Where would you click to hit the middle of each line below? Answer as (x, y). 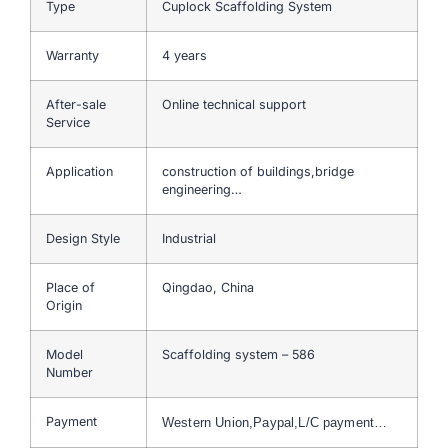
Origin (64, 305)
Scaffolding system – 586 (238, 354)
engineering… (202, 189)
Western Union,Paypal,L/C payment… (275, 422)
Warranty (72, 55)
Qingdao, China (208, 287)
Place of (70, 287)
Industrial (189, 238)
